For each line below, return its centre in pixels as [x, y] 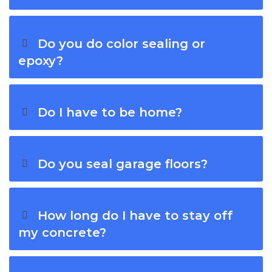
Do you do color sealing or [122, 44]
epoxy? [41, 61]
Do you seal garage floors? [123, 164]
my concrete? [62, 233]
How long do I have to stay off [135, 216]
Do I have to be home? [110, 113]
